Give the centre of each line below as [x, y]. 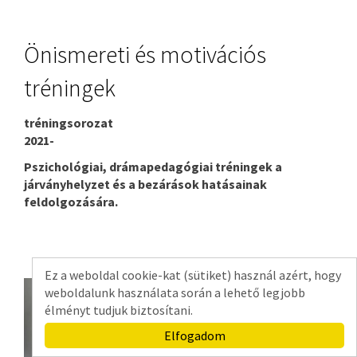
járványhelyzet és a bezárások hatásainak [145, 184]
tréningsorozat [69, 122]
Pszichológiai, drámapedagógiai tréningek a [153, 166]
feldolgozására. [71, 201]
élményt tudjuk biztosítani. [119, 310]
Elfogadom [194, 335]
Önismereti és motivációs [145, 55]
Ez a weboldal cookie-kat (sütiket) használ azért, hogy [193, 275]
